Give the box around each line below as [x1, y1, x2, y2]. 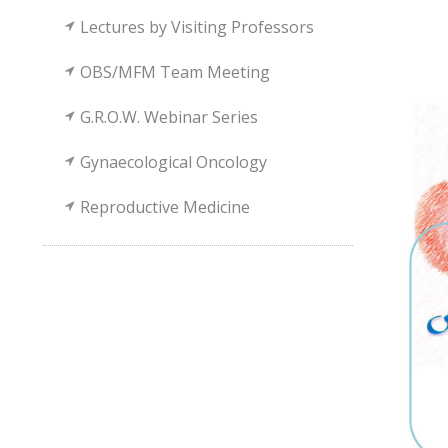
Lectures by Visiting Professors [80, 16, 315, 38]
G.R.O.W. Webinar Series [80, 106, 259, 128]
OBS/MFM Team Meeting [80, 61, 271, 83]
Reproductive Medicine [80, 196, 251, 218]
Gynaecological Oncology [80, 151, 268, 173]
